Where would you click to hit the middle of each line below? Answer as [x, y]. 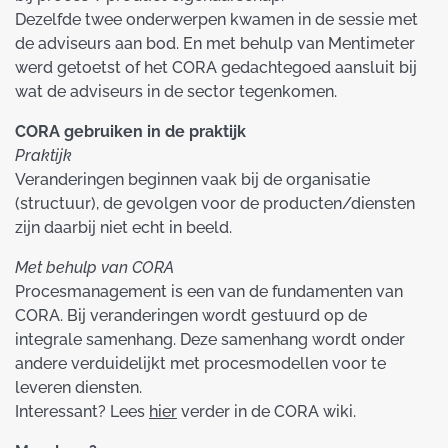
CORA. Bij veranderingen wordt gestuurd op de [191, 316]
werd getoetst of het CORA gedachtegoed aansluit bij [216, 68]
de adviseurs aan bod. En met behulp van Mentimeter [215, 44]
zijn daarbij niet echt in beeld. [123, 228]
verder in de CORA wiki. [266, 412]
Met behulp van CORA [94, 268]
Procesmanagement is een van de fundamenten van [209, 292]
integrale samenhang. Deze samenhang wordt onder [210, 340]
